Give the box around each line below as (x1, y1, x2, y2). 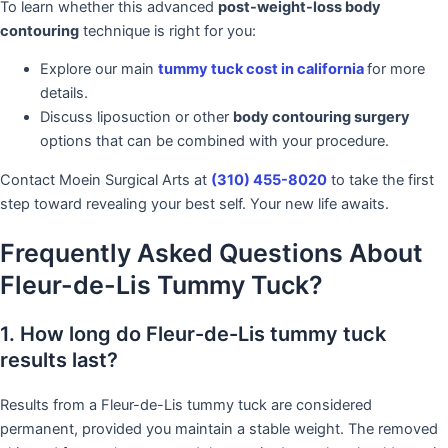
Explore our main (40, 60, 158, 79)
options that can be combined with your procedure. (40, 132, 389, 151)
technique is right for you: (79, 21, 256, 40)
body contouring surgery (233, 108, 410, 127)
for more (367, 60, 425, 79)
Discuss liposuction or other (40, 108, 233, 127)
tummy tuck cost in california (158, 60, 367, 79)
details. (40, 84, 88, 103)
